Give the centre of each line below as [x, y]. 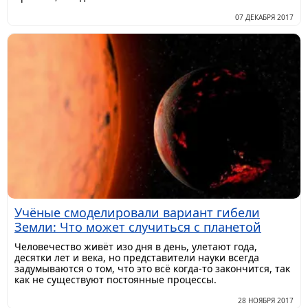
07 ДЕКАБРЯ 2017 [264, 18]
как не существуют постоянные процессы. [115, 279]
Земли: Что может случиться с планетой [138, 227]
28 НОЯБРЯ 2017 [266, 300]
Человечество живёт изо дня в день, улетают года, [136, 246]
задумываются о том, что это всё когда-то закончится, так [152, 268]
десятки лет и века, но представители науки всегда [137, 257]
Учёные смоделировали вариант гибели [137, 212]
